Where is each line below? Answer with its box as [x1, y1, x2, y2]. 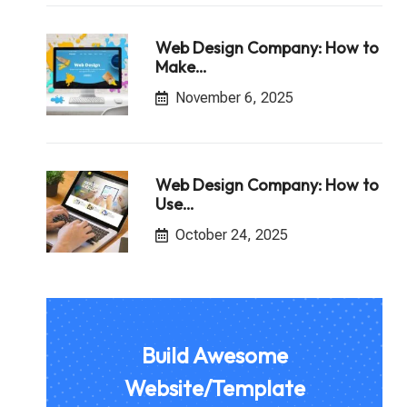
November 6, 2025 [175, 88, 293, 106]
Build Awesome [141, 341, 288, 369]
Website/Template [124, 373, 305, 402]
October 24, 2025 [175, 225, 288, 243]
